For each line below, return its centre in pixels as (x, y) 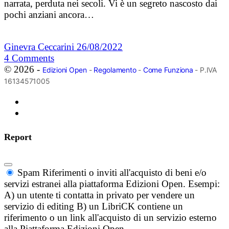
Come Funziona (168, 70)
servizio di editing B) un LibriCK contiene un (94, 207)
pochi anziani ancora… (49, 15)
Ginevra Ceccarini (40, 47)
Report (18, 137)
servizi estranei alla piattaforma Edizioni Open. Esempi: (112, 184)
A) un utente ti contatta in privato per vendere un (99, 195)
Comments (33, 58)
